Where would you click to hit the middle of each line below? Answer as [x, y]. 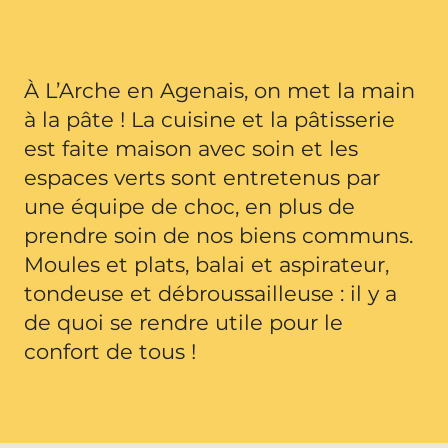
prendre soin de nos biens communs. [218, 235]
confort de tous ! [110, 351]
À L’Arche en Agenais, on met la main [219, 90]
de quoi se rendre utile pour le [183, 322]
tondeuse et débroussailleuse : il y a [210, 293]
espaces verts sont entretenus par [202, 177]
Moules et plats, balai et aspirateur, [206, 264]
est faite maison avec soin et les [191, 148]
